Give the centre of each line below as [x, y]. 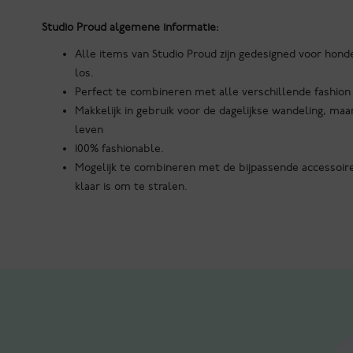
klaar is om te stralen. [132, 187]
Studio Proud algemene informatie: [131, 28]
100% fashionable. [120, 149]
